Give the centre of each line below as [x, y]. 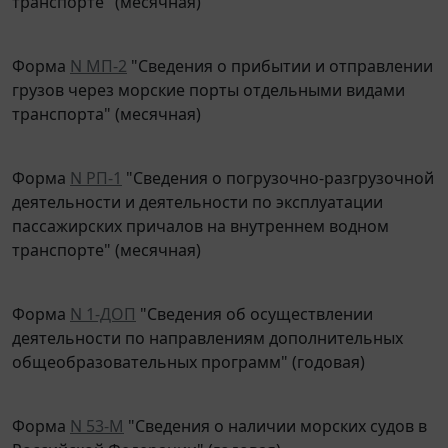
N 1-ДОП [103, 299]
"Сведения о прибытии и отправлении [280, 51]
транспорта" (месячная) [106, 99]
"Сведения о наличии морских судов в [275, 411]
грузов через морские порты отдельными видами [208, 75]
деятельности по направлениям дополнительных [207, 323]
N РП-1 [96, 163]
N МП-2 [98, 51]
